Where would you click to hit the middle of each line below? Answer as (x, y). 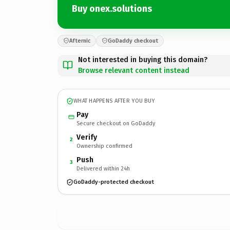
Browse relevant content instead (134, 70)
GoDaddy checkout (133, 41)
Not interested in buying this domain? (143, 60)
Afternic (80, 41)
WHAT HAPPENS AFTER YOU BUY (114, 101)
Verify (87, 137)
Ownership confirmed (104, 146)
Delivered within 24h (103, 168)
